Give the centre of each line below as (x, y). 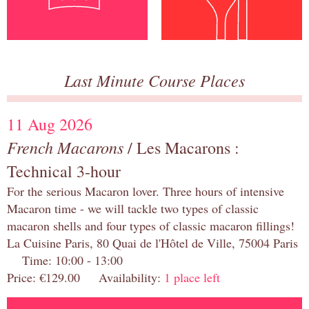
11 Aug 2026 (50, 124)
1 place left (192, 278)
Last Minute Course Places (154, 80)
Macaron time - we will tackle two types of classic (133, 209)
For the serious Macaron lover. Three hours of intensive (146, 191)
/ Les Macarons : (181, 148)
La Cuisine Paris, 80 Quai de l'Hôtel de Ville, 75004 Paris (152, 243)
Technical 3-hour (64, 171)
